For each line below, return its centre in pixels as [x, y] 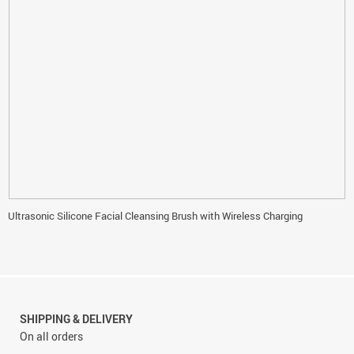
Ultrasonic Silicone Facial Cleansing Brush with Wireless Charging [155, 215]
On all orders [51, 336]
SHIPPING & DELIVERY [76, 318]
